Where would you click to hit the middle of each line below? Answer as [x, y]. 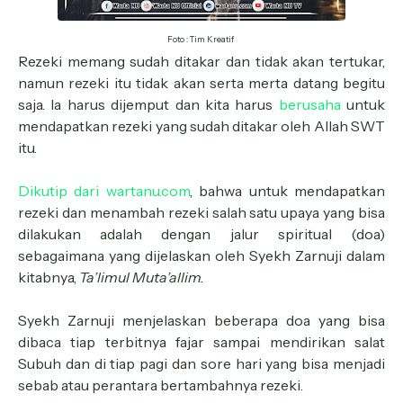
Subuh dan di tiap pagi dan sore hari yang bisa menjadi [201, 363]
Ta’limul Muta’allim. [142, 277]
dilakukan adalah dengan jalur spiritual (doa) [201, 234]
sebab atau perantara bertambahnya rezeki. [161, 385]
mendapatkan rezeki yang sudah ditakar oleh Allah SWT [201, 126]
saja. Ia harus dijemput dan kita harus [148, 104]
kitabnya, [49, 277]
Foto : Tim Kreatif [201, 39]
